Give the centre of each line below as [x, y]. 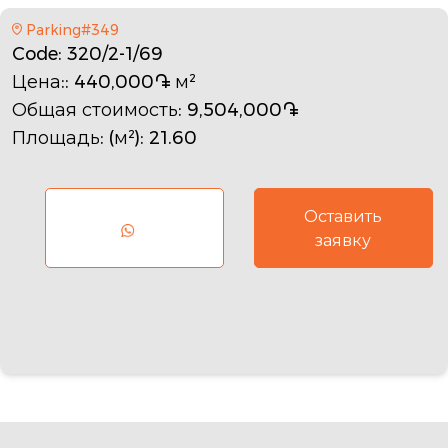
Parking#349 [72, 29]
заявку [343, 240]
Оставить [343, 216]
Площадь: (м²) [76, 137]
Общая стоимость [95, 109]
